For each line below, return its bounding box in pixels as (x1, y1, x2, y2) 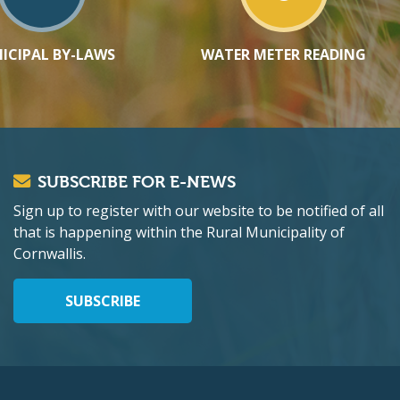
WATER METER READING (201, 45, 367, 65)
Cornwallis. (13, 244, 86, 264)
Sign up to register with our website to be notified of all (13, 201, 384, 221)
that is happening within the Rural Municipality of (13, 222, 345, 243)
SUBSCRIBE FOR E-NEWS (37, 172, 236, 193)
